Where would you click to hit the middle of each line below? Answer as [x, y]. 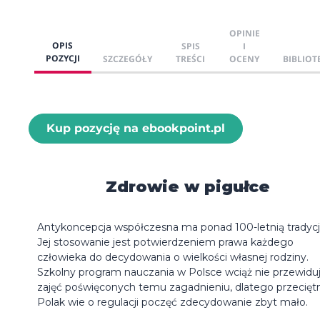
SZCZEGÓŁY [127, 59]
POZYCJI [63, 58]
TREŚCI [191, 59]
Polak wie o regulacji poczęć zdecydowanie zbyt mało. [172, 302]
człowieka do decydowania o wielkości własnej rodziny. [173, 257]
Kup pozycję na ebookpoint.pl [136, 128]
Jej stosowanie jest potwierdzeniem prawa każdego [165, 242]
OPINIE [244, 33]
